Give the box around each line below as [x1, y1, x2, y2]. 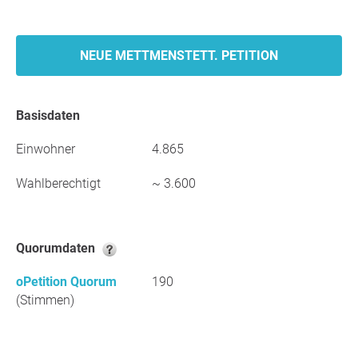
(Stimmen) [16, 292, 74, 308]
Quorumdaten [25, 241, 98, 256]
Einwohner [16, 141, 75, 157]
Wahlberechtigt [16, 176, 101, 191]
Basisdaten [24, 108, 80, 123]
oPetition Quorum [16, 274, 117, 289]
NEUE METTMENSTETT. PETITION [80, 48, 278, 63]
